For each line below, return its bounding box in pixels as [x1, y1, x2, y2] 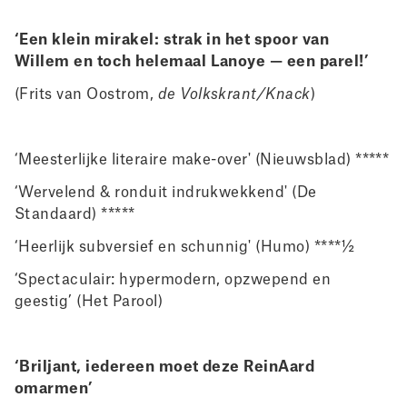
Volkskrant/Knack [180, 87, 311, 102]
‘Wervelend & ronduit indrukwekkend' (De [15, 185, 317, 200]
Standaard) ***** [15, 207, 135, 222]
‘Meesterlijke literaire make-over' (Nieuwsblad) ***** [15, 153, 390, 167]
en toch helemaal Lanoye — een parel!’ [74, 55, 370, 69]
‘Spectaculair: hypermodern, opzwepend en [15, 273, 332, 287]
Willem [15, 55, 74, 69]
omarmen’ [15, 382, 98, 396]
